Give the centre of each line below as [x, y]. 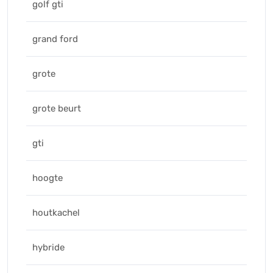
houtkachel [56, 213]
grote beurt [57, 108]
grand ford [55, 39]
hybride [48, 247]
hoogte [48, 178]
